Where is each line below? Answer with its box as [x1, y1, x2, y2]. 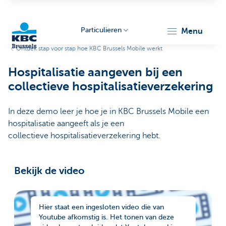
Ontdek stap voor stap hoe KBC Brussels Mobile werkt [16, 45, 162, 52]
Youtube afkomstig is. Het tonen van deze [38, 213, 174, 221]
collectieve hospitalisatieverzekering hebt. [8, 131, 160, 140]
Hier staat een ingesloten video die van [38, 203, 164, 211]
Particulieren [80, 26, 122, 34]
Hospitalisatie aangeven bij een [8, 65, 183, 79]
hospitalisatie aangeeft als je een [8, 119, 124, 128]
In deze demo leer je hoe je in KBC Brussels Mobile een [8, 107, 209, 116]
